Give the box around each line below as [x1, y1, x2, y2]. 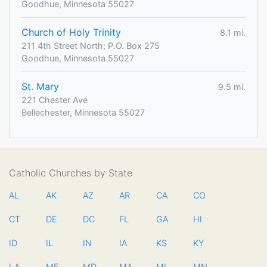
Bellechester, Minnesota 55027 [21, 107, 145, 118]
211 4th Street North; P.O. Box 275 [21, 41, 160, 51]
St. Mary [21, 80, 59, 93]
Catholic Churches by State [9, 167, 132, 179]
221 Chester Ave [21, 95, 88, 105]
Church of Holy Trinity [21, 26, 121, 39]
